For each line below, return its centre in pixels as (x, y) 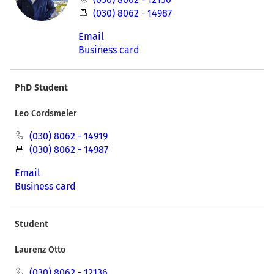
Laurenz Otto (40, 250)
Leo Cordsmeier (46, 113)
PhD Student (41, 87)
